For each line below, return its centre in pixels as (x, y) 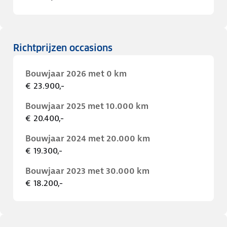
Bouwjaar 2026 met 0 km (76, 73)
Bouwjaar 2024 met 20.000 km (88, 138)
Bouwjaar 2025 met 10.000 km (87, 106)
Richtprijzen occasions (63, 48)
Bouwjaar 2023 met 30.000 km (87, 171)
